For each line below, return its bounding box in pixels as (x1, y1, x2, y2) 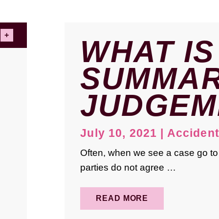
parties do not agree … (80, 162, 176, 173)
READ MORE (96, 194, 149, 203)
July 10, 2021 (80, 127, 157, 140)
